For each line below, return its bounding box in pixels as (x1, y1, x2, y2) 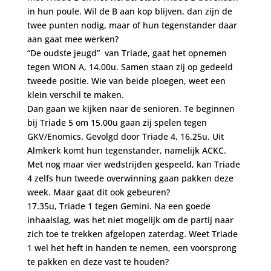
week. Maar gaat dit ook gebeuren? (27, 186, 170, 198)
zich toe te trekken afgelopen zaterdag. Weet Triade (27, 228, 238, 240)
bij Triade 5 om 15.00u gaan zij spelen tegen (27, 117, 207, 128)
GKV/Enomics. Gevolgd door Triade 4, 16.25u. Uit (27, 131, 224, 142)
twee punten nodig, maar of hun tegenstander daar (27, 19, 237, 31)
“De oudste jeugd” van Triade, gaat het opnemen (27, 47, 227, 59)
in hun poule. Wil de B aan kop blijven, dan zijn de (27, 5, 232, 17)
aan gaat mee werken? (27, 33, 119, 45)
